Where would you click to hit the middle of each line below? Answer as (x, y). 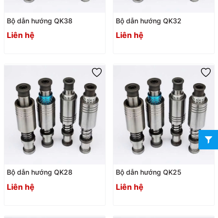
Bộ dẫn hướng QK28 (39, 172)
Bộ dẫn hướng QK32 (148, 20)
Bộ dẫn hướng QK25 (148, 172)
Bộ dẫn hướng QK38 (39, 20)
